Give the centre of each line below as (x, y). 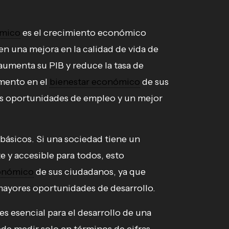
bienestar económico (95, 82)
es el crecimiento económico (83, 33)
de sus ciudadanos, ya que (90, 172)
